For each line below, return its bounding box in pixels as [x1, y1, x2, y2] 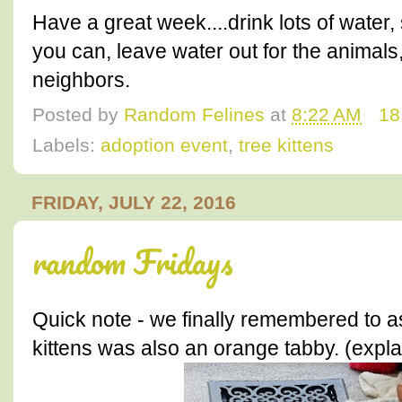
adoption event [100, 135, 228, 156]
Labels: [32, 135, 100, 156]
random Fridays [32, 234, 233, 288]
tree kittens [239, 135, 334, 156]
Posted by [32, 103, 124, 125]
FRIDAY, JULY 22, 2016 [31, 192, 236, 214]
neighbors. [32, 67, 130, 92]
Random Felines [124, 103, 265, 125]
